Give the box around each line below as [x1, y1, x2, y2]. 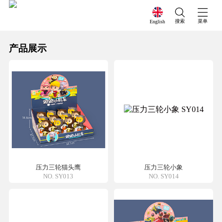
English [150, 18, 166, 24]
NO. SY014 [148, 172, 179, 180]
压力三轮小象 [144, 164, 183, 171]
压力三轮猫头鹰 [36, 164, 81, 171]
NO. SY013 [43, 172, 74, 180]
